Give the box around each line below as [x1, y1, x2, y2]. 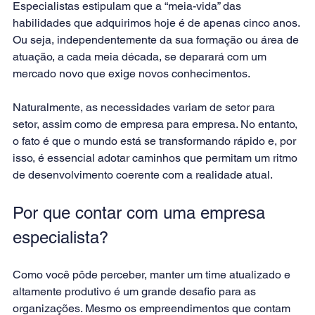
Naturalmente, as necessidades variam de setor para [13, 100, 278, 114]
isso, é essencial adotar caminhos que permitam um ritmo [13, 150, 300, 165]
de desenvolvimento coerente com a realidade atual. [13, 167, 273, 181]
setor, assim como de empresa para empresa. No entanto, [13, 117, 300, 131]
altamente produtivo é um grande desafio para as [13, 284, 259, 298]
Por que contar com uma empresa [13, 202, 270, 222]
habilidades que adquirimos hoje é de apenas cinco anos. [13, 15, 302, 30]
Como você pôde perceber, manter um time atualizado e [13, 267, 293, 281]
